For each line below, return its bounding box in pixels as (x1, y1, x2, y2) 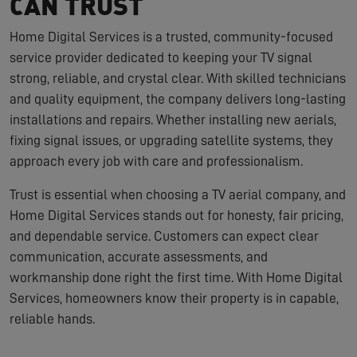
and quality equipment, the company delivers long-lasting (10, 91, 346, 106)
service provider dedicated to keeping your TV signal (10, 49, 312, 65)
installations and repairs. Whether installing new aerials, (10, 112, 336, 127)
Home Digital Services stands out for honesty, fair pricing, (10, 207, 343, 222)
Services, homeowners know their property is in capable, (10, 290, 339, 305)
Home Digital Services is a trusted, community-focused (10, 29, 333, 44)
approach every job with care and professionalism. (10, 153, 303, 168)
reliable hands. (10, 311, 95, 326)
